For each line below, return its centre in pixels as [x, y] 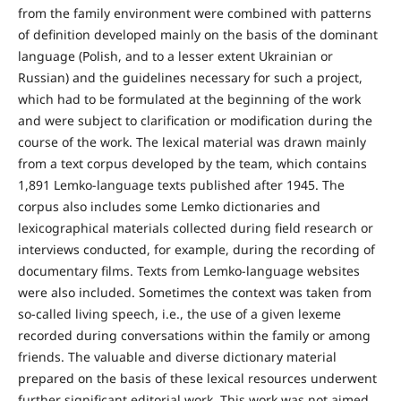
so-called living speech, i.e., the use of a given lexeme [179, 314]
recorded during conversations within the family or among [194, 336]
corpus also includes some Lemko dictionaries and [169, 207]
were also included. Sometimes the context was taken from [194, 293]
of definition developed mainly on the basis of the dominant [197, 35]
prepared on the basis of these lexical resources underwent [197, 379]
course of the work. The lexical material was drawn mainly [192, 142]
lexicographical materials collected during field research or [195, 228]
